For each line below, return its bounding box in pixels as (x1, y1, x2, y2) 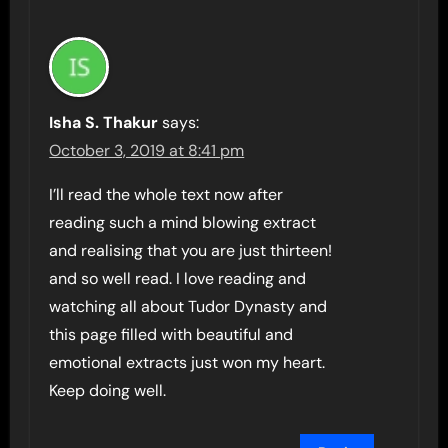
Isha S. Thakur (49, 112, 159, 133)
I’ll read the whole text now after (49, 184, 284, 205)
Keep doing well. (49, 380, 167, 401)
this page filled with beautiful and (49, 324, 294, 345)
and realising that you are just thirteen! (49, 240, 333, 261)
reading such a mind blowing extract (49, 212, 317, 233)
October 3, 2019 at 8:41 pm (49, 140, 245, 161)
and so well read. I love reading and (49, 268, 307, 289)
